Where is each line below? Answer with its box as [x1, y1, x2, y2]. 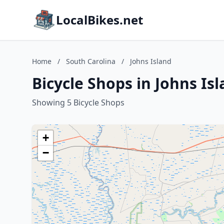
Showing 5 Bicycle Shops [32, 97, 124, 108]
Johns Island [130, 56, 171, 66]
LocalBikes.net [56, 11, 143, 28]
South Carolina [66, 56, 115, 66]
